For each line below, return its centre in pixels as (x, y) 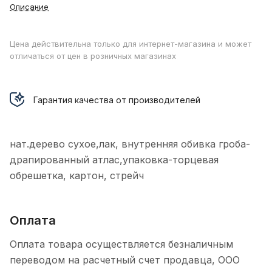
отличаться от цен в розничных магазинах (93, 56)
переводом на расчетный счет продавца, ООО (125, 260)
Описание (29, 7)
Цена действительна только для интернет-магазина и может (131, 44)
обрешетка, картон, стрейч (77, 176)
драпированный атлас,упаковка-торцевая (114, 160)
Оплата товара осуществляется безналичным (121, 244)
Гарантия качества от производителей (117, 100)
